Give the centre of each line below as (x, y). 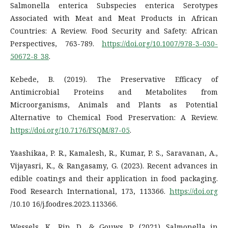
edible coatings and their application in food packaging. (114, 178)
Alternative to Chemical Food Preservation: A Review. (114, 117)
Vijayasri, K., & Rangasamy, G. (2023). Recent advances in (114, 165)
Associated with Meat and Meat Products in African (114, 18)
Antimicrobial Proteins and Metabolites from (114, 92)
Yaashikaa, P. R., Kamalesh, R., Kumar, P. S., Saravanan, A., (114, 153)
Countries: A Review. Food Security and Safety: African (114, 31)
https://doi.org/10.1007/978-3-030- (160, 43)
